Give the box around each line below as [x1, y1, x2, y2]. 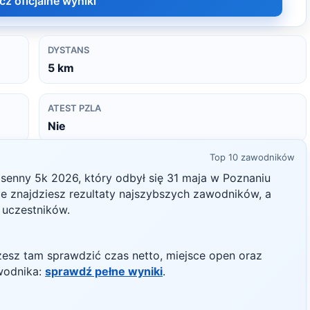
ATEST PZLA [48, 102, 101, 113]
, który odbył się [78, 171, 167, 185]
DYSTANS [48, 44, 89, 55]
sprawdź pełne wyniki [45, 264, 163, 278]
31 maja [167, 171, 207, 185]
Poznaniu [223, 171, 271, 185]
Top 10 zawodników [210, 152, 295, 163]
